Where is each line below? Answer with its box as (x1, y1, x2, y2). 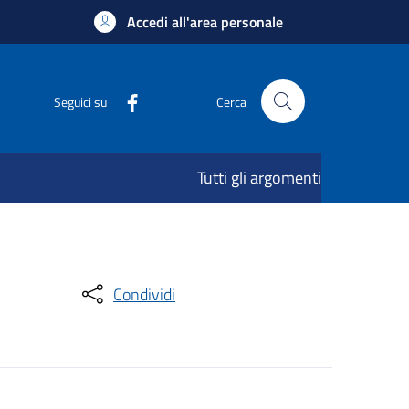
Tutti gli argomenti (197, 165, 321, 190)
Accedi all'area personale (127, 11, 283, 33)
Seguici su (54, 91, 107, 111)
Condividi (113, 281, 175, 307)
